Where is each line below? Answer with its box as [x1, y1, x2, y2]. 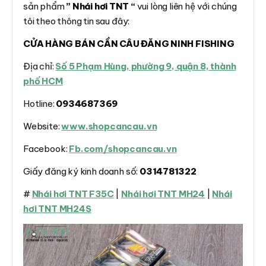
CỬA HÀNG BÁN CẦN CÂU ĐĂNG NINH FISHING [23, 37, 235, 49]
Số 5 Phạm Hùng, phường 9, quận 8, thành [55, 60, 236, 72]
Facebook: [23, 142, 69, 154]
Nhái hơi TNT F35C [31, 188, 114, 199]
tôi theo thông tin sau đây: [23, 15, 130, 27]
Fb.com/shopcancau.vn [69, 142, 177, 154]
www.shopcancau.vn [61, 120, 157, 132]
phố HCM [23, 75, 63, 87]
